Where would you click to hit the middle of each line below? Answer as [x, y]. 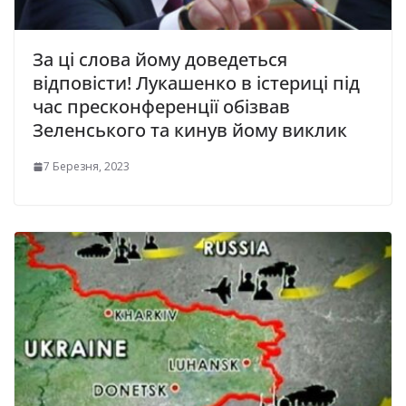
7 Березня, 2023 [87, 167]
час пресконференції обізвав [161, 107]
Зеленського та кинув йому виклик [190, 130]
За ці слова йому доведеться [160, 60]
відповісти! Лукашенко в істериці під [196, 83]
